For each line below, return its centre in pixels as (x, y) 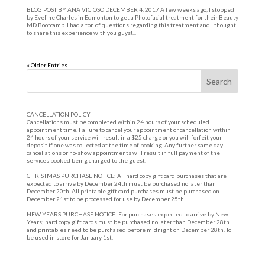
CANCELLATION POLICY (58, 114)
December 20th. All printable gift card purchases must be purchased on (123, 191)
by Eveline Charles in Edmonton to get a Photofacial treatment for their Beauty (132, 17)
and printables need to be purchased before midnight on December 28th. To (129, 230)
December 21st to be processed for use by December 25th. (106, 199)
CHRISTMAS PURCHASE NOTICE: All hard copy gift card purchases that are (126, 176)
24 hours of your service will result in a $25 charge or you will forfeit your (124, 137)
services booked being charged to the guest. (86, 160)
